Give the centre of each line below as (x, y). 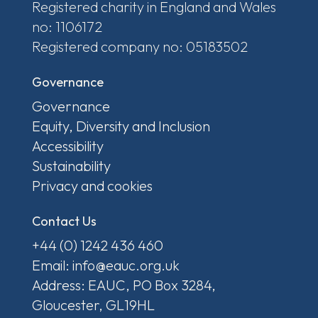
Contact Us (64, 221)
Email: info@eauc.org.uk (105, 265)
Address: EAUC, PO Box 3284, (124, 285)
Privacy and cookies (92, 186)
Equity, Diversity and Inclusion (121, 126)
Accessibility (67, 146)
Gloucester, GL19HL (93, 305)
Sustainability (71, 166)
